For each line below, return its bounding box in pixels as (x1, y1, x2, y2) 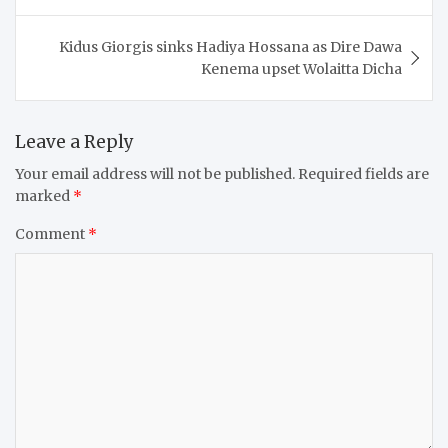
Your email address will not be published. (15, 164, 295, 183)
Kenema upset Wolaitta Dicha (201, 59, 402, 78)
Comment (15, 224, 88, 243)
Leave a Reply (15, 130, 134, 153)
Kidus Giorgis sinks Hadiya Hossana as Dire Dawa (59, 37, 402, 56)
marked (15, 186, 73, 205)
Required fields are (298, 164, 429, 183)
